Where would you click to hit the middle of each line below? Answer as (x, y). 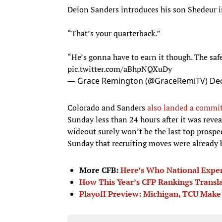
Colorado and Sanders (107, 107)
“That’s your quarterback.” (114, 33)
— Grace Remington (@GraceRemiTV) (139, 81)
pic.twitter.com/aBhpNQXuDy (120, 69)
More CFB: (100, 170)
